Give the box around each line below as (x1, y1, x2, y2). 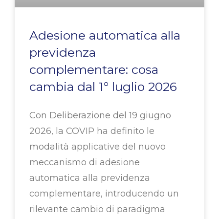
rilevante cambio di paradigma (29, 204, 165, 215)
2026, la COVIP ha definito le (29, 126, 154, 137)
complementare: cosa (29, 62, 158, 77)
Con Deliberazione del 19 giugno (29, 110, 171, 121)
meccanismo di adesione (29, 157, 140, 168)
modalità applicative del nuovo (29, 141, 166, 153)
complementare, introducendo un (29, 188, 179, 199)
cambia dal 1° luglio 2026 (29, 79, 177, 94)
